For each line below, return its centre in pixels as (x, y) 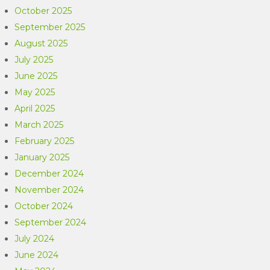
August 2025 (41, 43)
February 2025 (45, 141)
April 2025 (35, 108)
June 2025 (36, 76)
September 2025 (50, 27)
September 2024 (51, 222)
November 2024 (49, 190)
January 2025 (42, 157)
